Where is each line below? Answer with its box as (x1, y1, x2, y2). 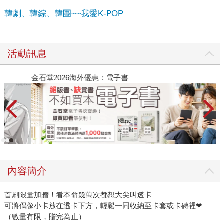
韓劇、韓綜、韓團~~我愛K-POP (4, 8, 123, 18)
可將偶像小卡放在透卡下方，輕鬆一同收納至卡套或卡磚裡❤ (4, 201, 202, 210)
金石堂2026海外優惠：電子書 (9, 73, 107, 82)
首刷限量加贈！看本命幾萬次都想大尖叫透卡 (4, 191, 152, 199)
